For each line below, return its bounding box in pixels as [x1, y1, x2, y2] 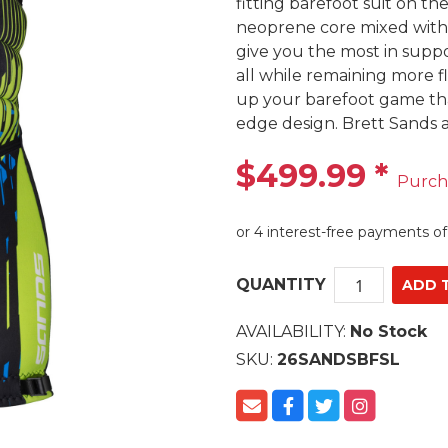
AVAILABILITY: [236, 322, 350, 342]
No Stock [350, 322, 427, 342]
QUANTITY [236, 275, 326, 295]
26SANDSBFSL [277, 350, 400, 370]
